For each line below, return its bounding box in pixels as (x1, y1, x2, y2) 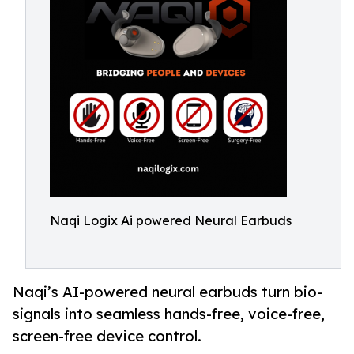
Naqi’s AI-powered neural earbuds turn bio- (13, 283, 322, 301)
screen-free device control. (13, 327, 201, 345)
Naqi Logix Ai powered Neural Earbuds (50, 213, 292, 228)
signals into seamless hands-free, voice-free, (13, 305, 325, 323)
